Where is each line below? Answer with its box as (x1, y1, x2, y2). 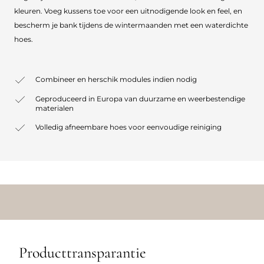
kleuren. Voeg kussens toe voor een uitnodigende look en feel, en (14, 6, 242, 15)
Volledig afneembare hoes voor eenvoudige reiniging (35, 122, 222, 131)
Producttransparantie (19, 243, 146, 262)
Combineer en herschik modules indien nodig (35, 74, 197, 84)
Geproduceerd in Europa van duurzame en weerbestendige (35, 94, 245, 103)
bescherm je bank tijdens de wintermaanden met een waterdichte (14, 20, 248, 29)
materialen (35, 103, 74, 113)
